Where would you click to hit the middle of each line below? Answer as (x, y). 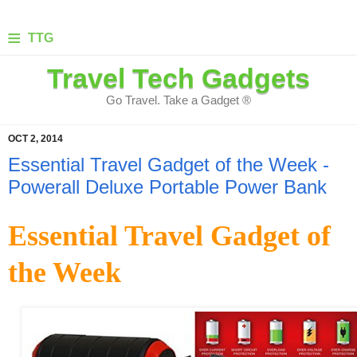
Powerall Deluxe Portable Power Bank (167, 187)
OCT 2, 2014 (35, 139)
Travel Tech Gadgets (178, 78)
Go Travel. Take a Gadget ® (178, 100)
